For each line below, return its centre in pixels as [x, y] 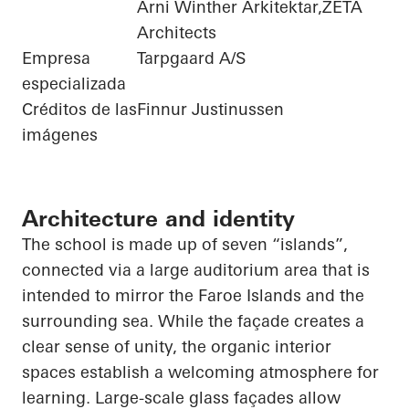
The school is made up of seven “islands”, [185, 245]
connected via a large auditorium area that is [196, 270]
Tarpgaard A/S [191, 58]
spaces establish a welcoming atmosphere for [200, 372]
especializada [74, 84]
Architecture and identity [158, 219]
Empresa [56, 58]
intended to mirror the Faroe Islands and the [193, 296]
